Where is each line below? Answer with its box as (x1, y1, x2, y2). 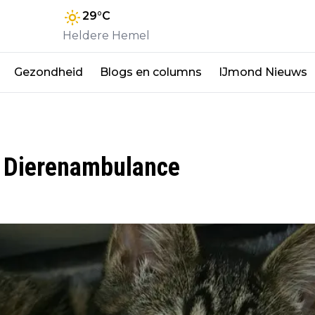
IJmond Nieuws (219, 65, 307, 79)
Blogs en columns (100, 65, 202, 79)
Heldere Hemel (63, 28, 150, 42)
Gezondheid (14, 65, 83, 79)
